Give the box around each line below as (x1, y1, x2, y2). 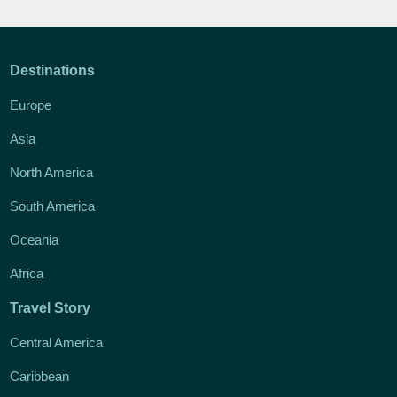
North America (10, 164, 94, 180)
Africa (10, 265, 44, 281)
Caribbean (10, 368, 70, 384)
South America (10, 198, 96, 214)
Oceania (10, 231, 59, 247)
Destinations (10, 62, 96, 78)
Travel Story (10, 300, 91, 315)
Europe (10, 97, 52, 113)
